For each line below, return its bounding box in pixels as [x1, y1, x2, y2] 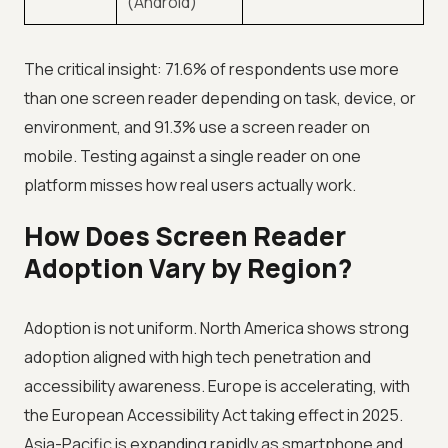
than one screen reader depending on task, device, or [24, 87, 416, 110]
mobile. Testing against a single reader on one [24, 145, 361, 168]
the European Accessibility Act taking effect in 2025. [24, 404, 403, 427]
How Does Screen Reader [24, 218, 346, 255]
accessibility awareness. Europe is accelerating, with [24, 375, 410, 398]
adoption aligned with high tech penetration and [24, 346, 371, 369]
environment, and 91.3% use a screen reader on [24, 116, 370, 139]
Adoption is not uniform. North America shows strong [24, 317, 409, 340]
